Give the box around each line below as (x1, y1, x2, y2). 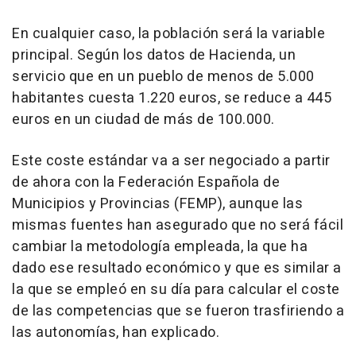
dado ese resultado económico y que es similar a (12, 257, 342, 279)
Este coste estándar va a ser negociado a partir (12, 150, 331, 172)
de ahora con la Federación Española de (12, 172, 280, 193)
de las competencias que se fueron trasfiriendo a (12, 300, 344, 322)
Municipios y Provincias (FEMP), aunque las (12, 193, 303, 215)
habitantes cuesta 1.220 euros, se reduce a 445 (12, 87, 331, 109)
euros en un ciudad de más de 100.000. (12, 109, 275, 130)
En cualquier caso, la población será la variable (12, 23, 325, 44)
